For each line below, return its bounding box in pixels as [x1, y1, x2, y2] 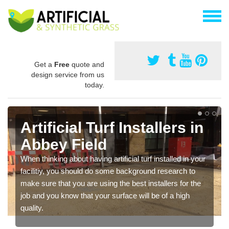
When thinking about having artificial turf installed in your [20, 154, 205, 163]
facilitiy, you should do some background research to [20, 166, 195, 175]
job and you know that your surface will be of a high [20, 191, 190, 200]
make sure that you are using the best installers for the [20, 178, 201, 188]
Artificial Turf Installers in [20, 119, 203, 136]
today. [85, 80, 104, 89]
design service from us [31, 70, 104, 79]
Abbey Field [20, 135, 107, 153]
